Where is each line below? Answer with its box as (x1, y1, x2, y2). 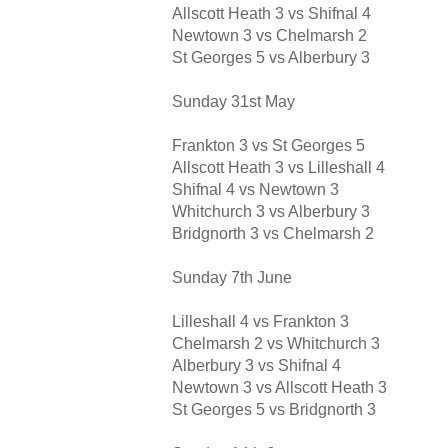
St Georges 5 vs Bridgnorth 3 (172, 401, 376, 419)
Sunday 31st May (172, 93, 295, 111)
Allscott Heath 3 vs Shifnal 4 (172, 5, 371, 23)
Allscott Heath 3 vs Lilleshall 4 (172, 159, 385, 177)
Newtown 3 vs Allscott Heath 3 (172, 379, 387, 397)
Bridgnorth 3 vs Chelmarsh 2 (172, 225, 374, 243)
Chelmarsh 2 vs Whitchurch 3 (172, 335, 380, 353)
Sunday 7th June (172, 269, 292, 287)
